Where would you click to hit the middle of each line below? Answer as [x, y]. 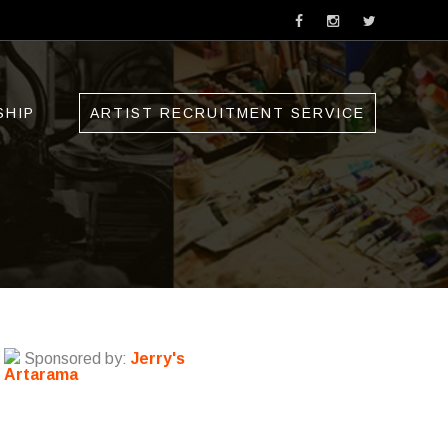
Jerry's [158, 358]
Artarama [41, 374]
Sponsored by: [75, 358]
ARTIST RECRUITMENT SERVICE [227, 113]
